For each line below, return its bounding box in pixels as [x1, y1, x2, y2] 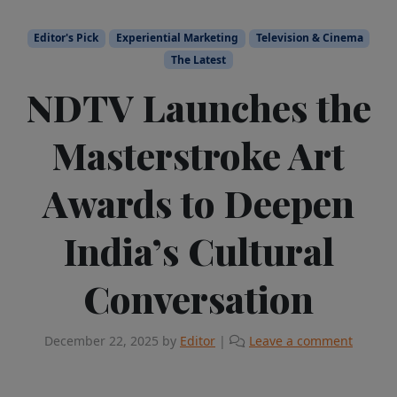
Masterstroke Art [52, 129, 345, 180]
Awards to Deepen [43, 177, 354, 228]
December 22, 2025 [44, 331, 159, 349]
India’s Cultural [63, 225, 334, 276]
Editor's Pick [34, 30, 99, 46]
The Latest [171, 51, 226, 67]
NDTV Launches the [26, 82, 371, 132]
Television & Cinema [255, 30, 363, 46]
